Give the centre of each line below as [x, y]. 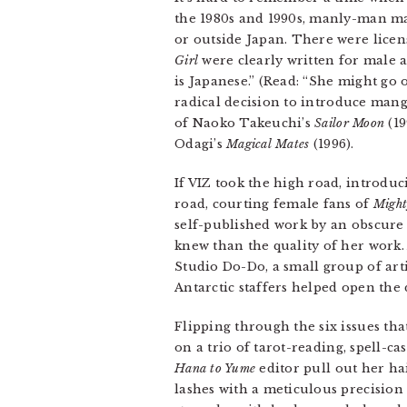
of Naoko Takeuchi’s [245, 123]
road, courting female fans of [274, 204]
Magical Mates [268, 144]
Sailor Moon [350, 123]
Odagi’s [201, 144]
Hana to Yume [215, 368]
